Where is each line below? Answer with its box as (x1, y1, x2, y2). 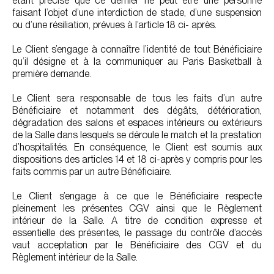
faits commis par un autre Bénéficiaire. (12, 166, 171, 177)
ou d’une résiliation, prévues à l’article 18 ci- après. (12, 19, 217, 31)
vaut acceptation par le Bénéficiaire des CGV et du (12, 239, 262, 251)
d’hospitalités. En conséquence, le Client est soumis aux (12, 141, 262, 153)
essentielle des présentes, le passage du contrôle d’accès (12, 227, 262, 239)
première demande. (12, 68, 91, 80)
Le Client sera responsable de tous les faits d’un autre (12, 92, 262, 104)
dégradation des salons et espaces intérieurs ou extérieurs (12, 117, 262, 128)
